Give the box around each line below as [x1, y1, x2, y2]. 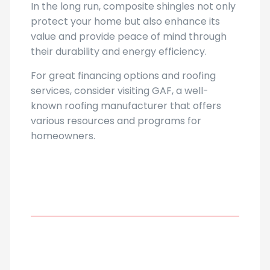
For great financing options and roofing [31, 69, 216, 83]
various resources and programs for [31, 114, 201, 128]
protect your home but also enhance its [31, 14, 220, 29]
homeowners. [31, 129, 95, 143]
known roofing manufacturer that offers [31, 99, 221, 113]
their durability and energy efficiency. [31, 45, 207, 59]
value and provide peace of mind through [31, 30, 227, 44]
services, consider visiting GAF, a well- [31, 84, 209, 98]
